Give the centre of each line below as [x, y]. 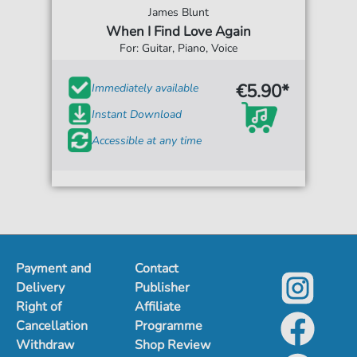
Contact [157, 269]
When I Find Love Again [178, 31]
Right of [39, 307]
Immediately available [145, 88]
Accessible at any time [147, 140]
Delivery [40, 288]
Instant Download [137, 114]
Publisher [163, 288]
